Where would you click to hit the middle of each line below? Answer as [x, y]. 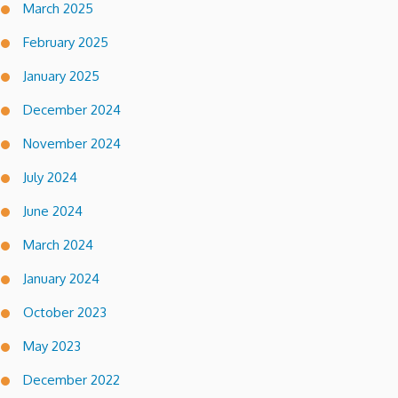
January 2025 [61, 76]
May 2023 [52, 346]
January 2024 [61, 278]
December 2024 [72, 109]
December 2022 [72, 379]
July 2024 [50, 177]
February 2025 [66, 42]
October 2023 [65, 312]
